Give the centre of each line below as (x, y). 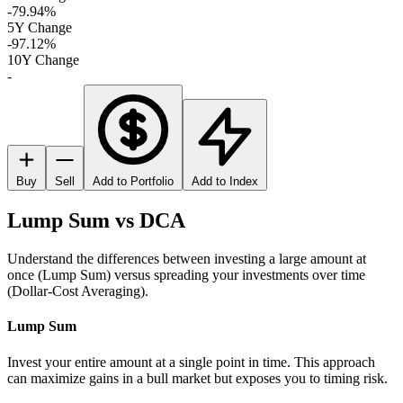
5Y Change (40, 28)
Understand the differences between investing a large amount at (187, 259)
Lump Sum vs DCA (96, 221)
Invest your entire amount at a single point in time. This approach (191, 362)
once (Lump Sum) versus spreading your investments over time (186, 275)
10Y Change (43, 60)
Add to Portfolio (133, 182)
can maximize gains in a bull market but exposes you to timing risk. (197, 378)
